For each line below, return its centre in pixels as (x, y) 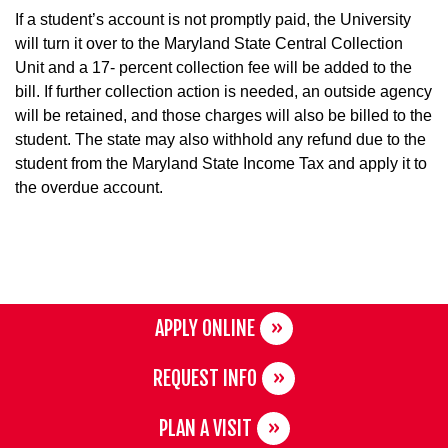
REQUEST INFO (205, 378)
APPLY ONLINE (205, 328)
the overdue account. (89, 187)
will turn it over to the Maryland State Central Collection (209, 43)
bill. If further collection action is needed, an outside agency (223, 91)
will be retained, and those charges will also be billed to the (223, 115)
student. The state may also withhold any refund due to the (220, 139)
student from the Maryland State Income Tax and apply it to (221, 163)
